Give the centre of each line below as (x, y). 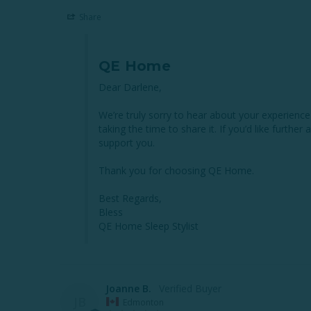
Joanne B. (128, 288)
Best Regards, (130, 198)
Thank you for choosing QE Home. (176, 170)
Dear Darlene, (130, 87)
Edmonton (143, 302)
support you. (127, 142)
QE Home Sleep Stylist (149, 226)
